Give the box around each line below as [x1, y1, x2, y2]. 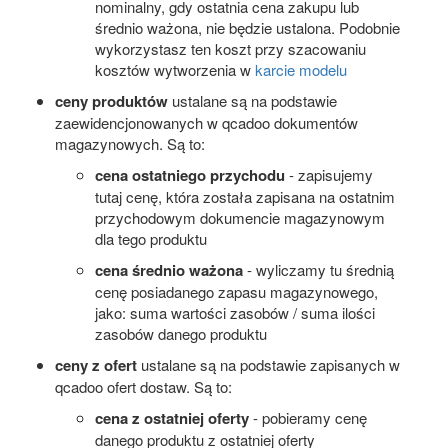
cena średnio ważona [95, 258, 243, 281]
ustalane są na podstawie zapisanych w [137, 353, 400, 375]
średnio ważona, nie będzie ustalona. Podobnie [95, 16, 400, 38]
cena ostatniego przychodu [95, 163, 285, 186]
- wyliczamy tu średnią [243, 258, 394, 280]
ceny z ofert [55, 353, 137, 376]
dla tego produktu [95, 227, 207, 249]
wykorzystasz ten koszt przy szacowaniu [95, 37, 366, 59]
